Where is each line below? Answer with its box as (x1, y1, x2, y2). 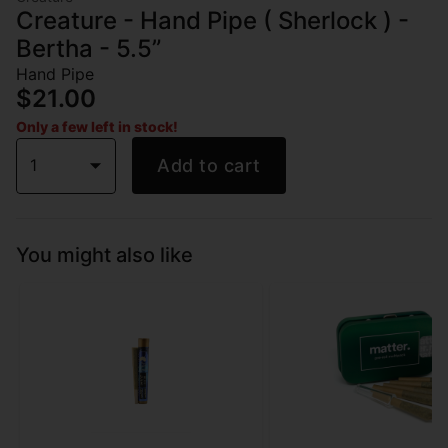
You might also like (16, 243, 193, 267)
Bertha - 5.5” (16, 34, 161, 63)
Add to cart (157, 155, 261, 176)
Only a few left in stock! (16, 118, 178, 135)
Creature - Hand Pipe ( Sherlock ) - (16, 6, 409, 35)
